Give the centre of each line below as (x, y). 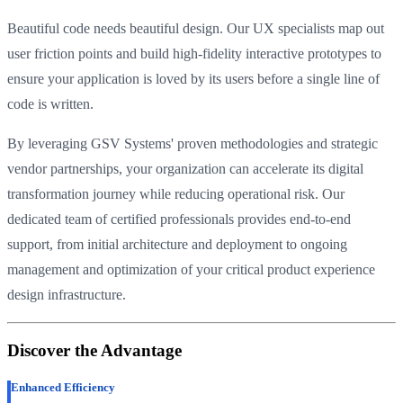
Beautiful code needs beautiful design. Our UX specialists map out (196, 29)
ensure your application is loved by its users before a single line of (193, 79)
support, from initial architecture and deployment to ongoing (177, 245)
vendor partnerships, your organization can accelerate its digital (185, 169)
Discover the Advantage (94, 350)
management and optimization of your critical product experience (191, 270)
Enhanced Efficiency (63, 387)
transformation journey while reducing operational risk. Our (176, 194)
